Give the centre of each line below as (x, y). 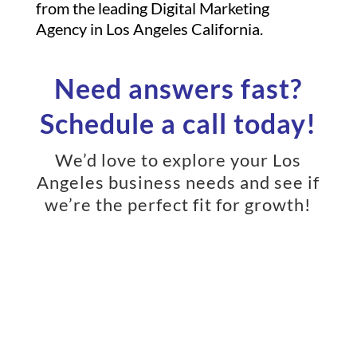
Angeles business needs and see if (178, 182)
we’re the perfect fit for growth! (178, 204)
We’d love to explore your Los (178, 160)
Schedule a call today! (178, 123)
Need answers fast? (178, 88)
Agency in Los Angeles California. (149, 29)
